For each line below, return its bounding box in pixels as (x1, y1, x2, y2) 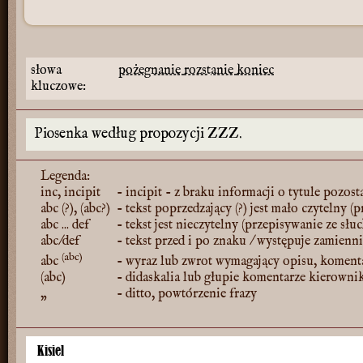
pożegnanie (118, 62, 184, 79)
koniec (237, 62, 274, 79)
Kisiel (37, 343, 64, 358)
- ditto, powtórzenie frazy (113, 286, 257, 302)
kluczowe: (31, 79, 86, 95)
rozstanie (184, 62, 237, 79)
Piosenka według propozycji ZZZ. (34, 125, 242, 143)
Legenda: (41, 169, 90, 185)
